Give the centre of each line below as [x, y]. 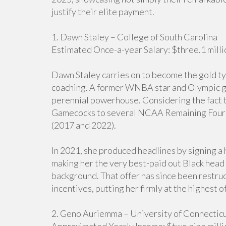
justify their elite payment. [103, 12]
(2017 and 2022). [84, 125]
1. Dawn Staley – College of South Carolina [134, 37]
